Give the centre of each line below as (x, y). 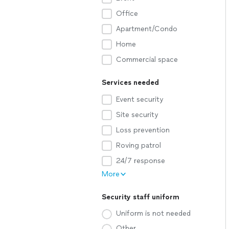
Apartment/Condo (147, 29)
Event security (140, 99)
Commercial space (147, 60)
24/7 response (141, 161)
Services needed (130, 83)
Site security (137, 115)
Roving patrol (139, 145)
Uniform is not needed (153, 213)
